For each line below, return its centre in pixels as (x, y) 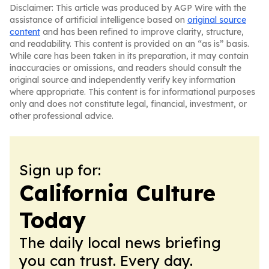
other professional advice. (62, 116)
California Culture (117, 193)
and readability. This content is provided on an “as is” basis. (129, 44)
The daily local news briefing (120, 243)
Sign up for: (60, 170)
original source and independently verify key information (122, 80)
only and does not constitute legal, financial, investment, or (128, 104)
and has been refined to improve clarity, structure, (142, 32)
